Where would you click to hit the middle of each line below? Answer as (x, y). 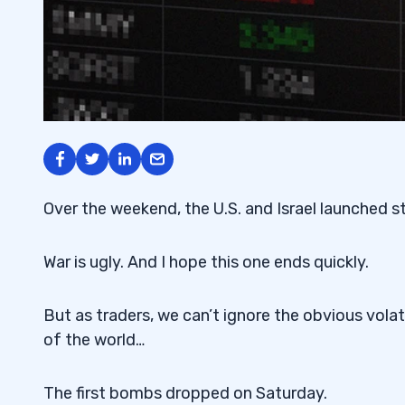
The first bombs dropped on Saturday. (185, 393)
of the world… (94, 339)
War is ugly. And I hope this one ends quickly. (206, 262)
